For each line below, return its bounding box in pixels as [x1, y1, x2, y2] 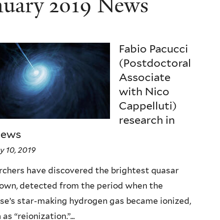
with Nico [119, 85, 170, 98]
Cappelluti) [119, 99, 177, 112]
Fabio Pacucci [119, 42, 189, 55]
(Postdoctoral [119, 56, 192, 69]
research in [119, 113, 175, 126]
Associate [119, 71, 171, 83]
